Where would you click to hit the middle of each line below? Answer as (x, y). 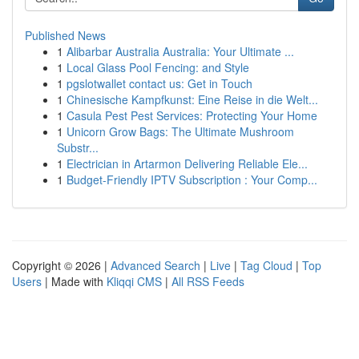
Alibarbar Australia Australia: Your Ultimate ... (180, 51)
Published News (65, 35)
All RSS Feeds (208, 281)
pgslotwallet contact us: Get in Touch (159, 83)
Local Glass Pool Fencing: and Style (158, 67)
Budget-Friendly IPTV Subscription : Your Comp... (192, 179)
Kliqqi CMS (134, 281)
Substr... (78, 147)
